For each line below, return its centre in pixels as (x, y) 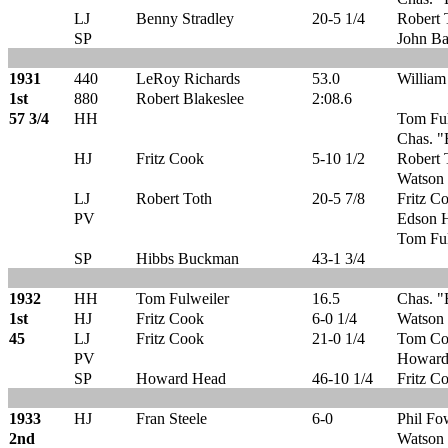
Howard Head (181, 378)
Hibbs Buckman (187, 258)
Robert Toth (174, 198)
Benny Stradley (185, 18)
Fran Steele (171, 418)
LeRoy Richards (188, 78)
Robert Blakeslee (190, 98)
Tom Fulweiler (182, 298)
